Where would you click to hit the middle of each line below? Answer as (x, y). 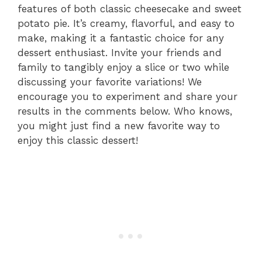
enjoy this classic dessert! (78, 141)
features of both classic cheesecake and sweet (130, 9)
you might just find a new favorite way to (119, 126)
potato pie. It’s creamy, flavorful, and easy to (126, 24)
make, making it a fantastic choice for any (121, 38)
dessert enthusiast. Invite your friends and (120, 53)
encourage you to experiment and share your (127, 97)
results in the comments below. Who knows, (125, 111)
